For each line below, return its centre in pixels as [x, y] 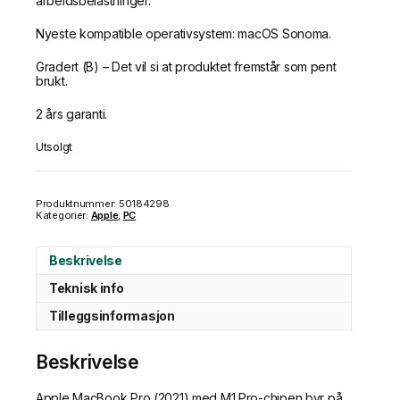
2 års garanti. [72, 114]
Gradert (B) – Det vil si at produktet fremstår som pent [186, 67]
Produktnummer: [77, 204]
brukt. [52, 81]
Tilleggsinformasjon [112, 316]
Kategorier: [63, 216]
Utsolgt [54, 147]
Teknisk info [87, 288]
